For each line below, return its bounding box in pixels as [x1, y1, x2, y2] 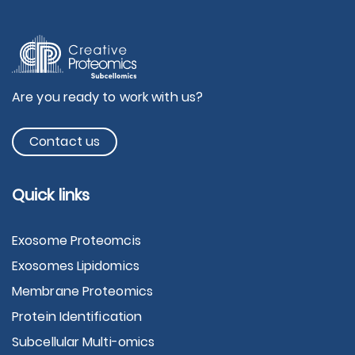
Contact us [29, 132, 100, 151]
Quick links [12, 184, 90, 207]
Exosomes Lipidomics [12, 257, 139, 276]
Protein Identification [12, 307, 143, 326]
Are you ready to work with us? [12, 88, 203, 107]
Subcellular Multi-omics [12, 333, 155, 352]
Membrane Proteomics [12, 282, 153, 301]
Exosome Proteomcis [12, 231, 141, 250]
